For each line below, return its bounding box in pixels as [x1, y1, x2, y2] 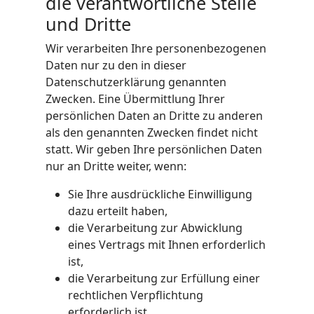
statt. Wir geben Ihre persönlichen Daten [46, 142, 262, 157]
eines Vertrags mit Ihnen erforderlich [68, 237, 266, 252]
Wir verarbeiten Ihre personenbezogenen [46, 41, 266, 56]
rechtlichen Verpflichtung [68, 287, 203, 303]
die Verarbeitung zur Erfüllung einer [68, 271, 260, 286]
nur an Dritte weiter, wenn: [46, 158, 186, 174]
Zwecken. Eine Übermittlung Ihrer [46, 91, 225, 107]
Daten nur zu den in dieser [46, 57, 186, 73]
